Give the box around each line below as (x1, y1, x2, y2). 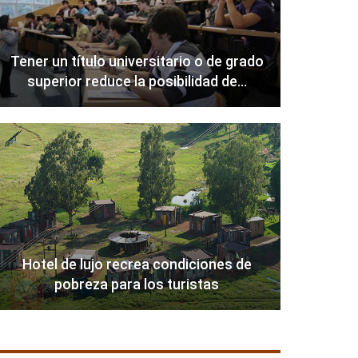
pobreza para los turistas (54, 276, 220, 293)
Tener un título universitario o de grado (10, 53, 264, 70)
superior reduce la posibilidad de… (26, 73, 247, 90)
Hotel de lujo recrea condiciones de (22, 256, 252, 273)
